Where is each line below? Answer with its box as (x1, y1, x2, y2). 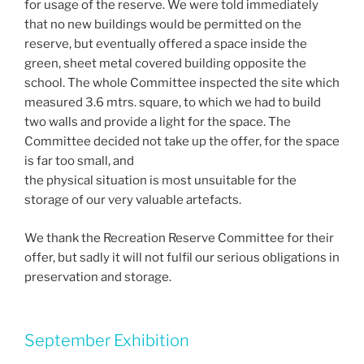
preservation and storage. (24, 269, 171, 284)
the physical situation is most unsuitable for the (24, 173, 297, 188)
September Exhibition (24, 331, 189, 351)
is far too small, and (24, 154, 134, 169)
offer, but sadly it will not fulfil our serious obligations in (24, 249, 340, 265)
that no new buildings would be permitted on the (24, 17, 301, 32)
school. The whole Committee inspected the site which (24, 76, 340, 91)
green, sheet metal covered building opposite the (24, 56, 306, 71)
